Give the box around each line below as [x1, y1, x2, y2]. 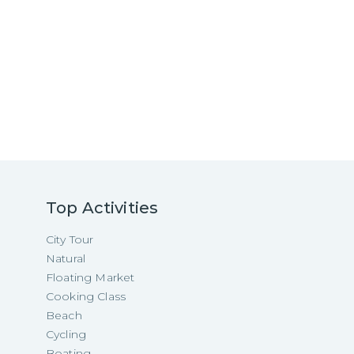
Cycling [46, 327, 87, 342]
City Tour [46, 232, 94, 247]
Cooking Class [46, 289, 126, 304]
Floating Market [46, 270, 135, 285]
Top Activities [46, 198, 159, 218]
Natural [46, 251, 86, 266]
